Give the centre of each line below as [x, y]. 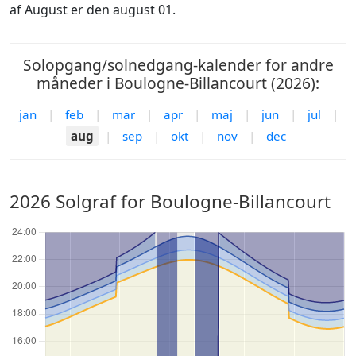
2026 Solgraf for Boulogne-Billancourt [170, 201]
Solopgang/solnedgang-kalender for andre [178, 65]
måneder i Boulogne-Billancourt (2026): [178, 83]
